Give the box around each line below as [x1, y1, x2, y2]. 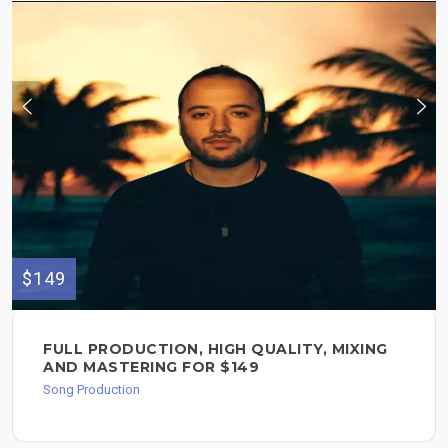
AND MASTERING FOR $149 [43, 357, 259, 376]
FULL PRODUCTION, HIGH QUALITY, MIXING [43, 339, 388, 358]
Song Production [43, 381, 140, 397]
